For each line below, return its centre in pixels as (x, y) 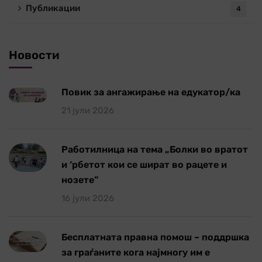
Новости (34, 55)
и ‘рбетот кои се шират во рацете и (144, 164)
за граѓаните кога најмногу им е (136, 252)
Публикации (53, 8)
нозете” (80, 180)
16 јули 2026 (88, 198)
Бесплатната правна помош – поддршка (155, 237)
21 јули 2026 (88, 110)
